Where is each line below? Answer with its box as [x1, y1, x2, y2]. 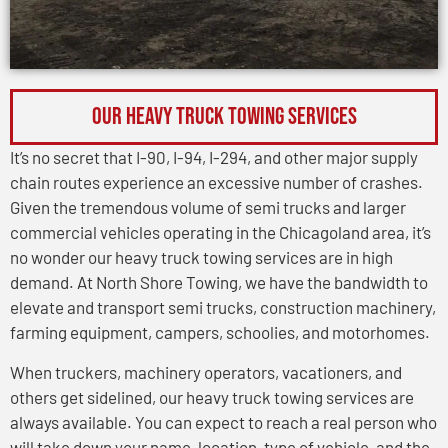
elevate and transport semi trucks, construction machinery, [10, 297, 436, 318]
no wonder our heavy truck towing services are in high [10, 247, 393, 268]
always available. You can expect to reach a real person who [10, 411, 437, 432]
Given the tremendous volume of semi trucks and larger [10, 197, 406, 218]
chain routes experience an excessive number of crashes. [10, 172, 423, 193]
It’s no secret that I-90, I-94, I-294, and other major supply [10, 147, 418, 168]
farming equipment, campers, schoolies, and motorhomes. [10, 322, 430, 343]
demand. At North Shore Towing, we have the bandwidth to [10, 272, 428, 293]
